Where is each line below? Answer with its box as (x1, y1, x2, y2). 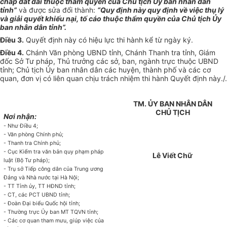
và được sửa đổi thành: (17, 6, 97, 15)
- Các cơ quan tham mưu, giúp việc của (4, 217, 104, 224)
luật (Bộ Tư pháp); (4, 157, 50, 164)
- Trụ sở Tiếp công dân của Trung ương (4, 166, 104, 173)
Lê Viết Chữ (153, 151, 193, 160)
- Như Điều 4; (4, 123, 39, 130)
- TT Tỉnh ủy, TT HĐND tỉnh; (4, 183, 76, 190)
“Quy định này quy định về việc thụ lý (97, 6, 224, 15)
